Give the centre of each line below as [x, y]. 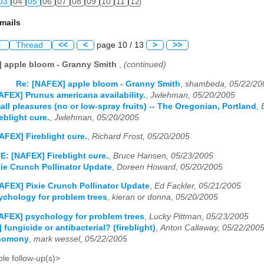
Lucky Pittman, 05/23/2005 [199, 216]
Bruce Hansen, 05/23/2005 [163, 156]
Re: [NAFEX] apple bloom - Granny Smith [98, 84]
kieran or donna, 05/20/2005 [165, 197]
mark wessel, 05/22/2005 [80, 239]
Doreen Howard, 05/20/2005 [170, 167]
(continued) [145, 64]
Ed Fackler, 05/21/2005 [198, 186]
